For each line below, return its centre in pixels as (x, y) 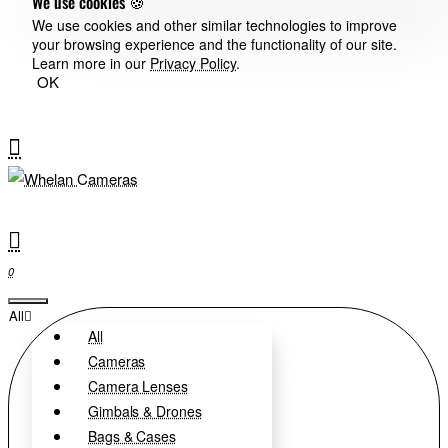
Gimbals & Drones (145, 411)
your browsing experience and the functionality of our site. (214, 44)
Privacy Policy (193, 63)
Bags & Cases (132, 436)
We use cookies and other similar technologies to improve (214, 25)
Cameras (117, 361)
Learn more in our (91, 63)
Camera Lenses (138, 386)
